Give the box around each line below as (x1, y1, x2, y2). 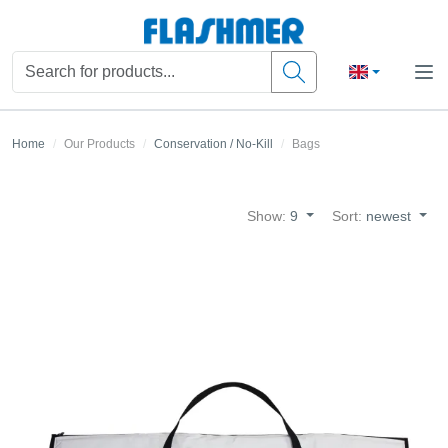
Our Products (64, 137, 135, 152)
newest (366, 208, 416, 225)
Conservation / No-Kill (154, 137, 273, 152)
